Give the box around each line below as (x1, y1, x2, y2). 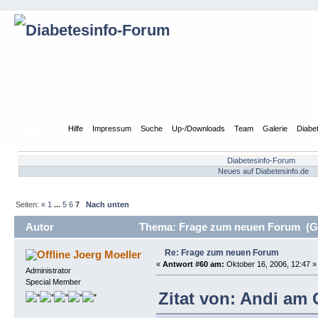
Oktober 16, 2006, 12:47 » (224, 259, 317, 268)
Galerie (263, 124, 288, 133)
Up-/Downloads (172, 124, 226, 133)
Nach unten (86, 200, 130, 209)
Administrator (25, 265, 71, 275)
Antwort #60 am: (162, 259, 224, 268)
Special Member (25, 277, 81, 286)
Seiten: (16, 200, 42, 209)
